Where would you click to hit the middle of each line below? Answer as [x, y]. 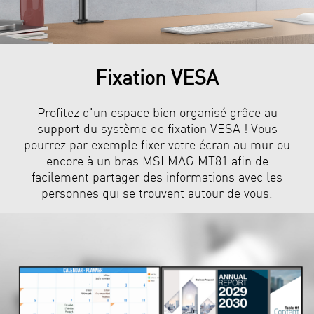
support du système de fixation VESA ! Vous [157, 128]
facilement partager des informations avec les [157, 177]
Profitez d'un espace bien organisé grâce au [157, 112]
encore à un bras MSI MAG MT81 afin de [157, 161]
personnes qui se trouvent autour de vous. [157, 193]
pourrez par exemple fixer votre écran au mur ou [157, 144]
